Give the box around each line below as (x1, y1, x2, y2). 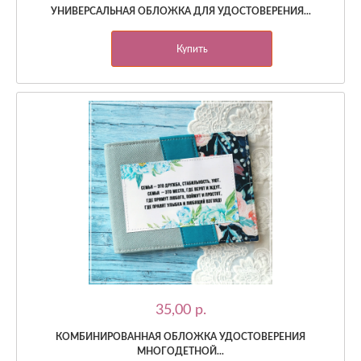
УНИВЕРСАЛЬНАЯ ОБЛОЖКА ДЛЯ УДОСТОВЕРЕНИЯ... (50, 6, 311, 16)
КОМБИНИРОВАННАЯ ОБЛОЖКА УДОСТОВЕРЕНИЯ (56, 331, 305, 342)
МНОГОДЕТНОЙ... (137, 346, 224, 356)
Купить (176, 44, 208, 54)
